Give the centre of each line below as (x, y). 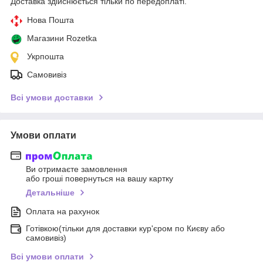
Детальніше (50, 193)
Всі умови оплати (47, 257)
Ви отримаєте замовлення (77, 169)
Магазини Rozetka (62, 38)
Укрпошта (45, 56)
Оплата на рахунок (63, 212)
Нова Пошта (50, 20)
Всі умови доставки (52, 97)
